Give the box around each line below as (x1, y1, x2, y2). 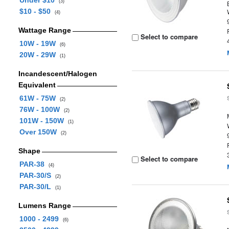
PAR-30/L (19, 182, 55, 191)
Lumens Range (18, 201, 71, 210)
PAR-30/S (19, 171, 55, 179)
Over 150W (19, 128, 61, 136)
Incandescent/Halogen (18, 70, 97, 78)
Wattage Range (18, 26, 71, 34)
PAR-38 (19, 160, 49, 168)
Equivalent (18, 81, 56, 89)
